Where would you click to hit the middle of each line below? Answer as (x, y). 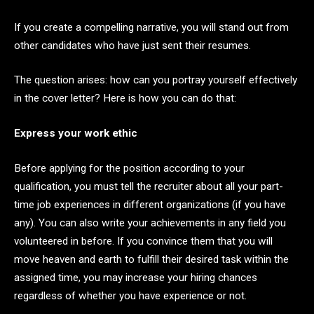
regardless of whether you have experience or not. (132, 295)
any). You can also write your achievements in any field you (150, 223)
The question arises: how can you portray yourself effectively (156, 80)
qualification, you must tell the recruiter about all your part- (149, 186)
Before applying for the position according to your (129, 168)
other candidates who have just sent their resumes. (134, 45)
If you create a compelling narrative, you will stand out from (151, 27)
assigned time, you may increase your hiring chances (136, 277)
